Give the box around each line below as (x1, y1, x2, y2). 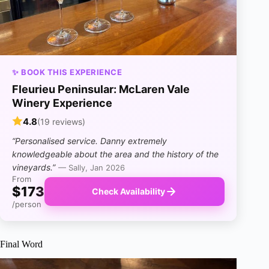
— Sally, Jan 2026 (58, 162, 125, 172)
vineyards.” (12, 162, 55, 172)
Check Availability (92, 186, 166, 197)
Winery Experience (12, 96, 112, 109)
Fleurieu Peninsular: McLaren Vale (12, 82, 190, 95)
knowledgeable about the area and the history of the (12, 148, 219, 159)
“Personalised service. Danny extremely (12, 135, 167, 146)
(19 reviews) (37, 116, 85, 127)
